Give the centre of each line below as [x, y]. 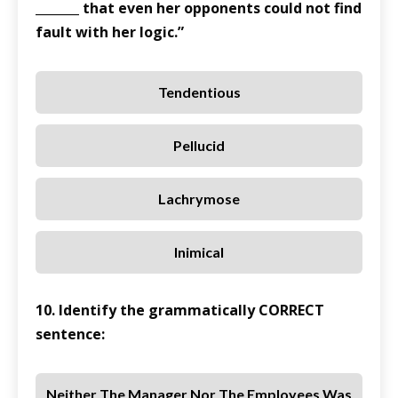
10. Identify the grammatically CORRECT [180, 310]
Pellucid [199, 146]
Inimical [199, 252]
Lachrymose [199, 199]
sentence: [70, 334]
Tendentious [199, 92]
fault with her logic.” [110, 32]
